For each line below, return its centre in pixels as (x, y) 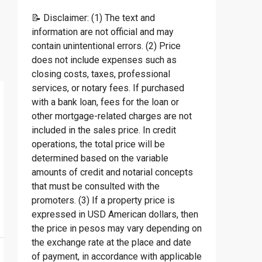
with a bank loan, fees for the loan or (105, 102)
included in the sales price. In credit (104, 130)
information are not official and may (103, 32)
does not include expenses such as (104, 60)
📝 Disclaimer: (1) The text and (93, 18)
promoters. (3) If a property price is (103, 200)
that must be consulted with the (96, 186)
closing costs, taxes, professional (101, 74)
